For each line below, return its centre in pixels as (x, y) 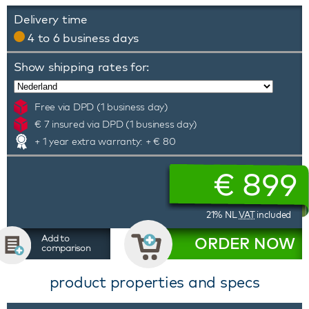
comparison (66, 248)
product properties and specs (154, 282)
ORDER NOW (245, 243)
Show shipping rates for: (81, 67)
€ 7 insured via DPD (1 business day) (116, 124)
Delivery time (51, 19)
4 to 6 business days (83, 38)
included (273, 215)
